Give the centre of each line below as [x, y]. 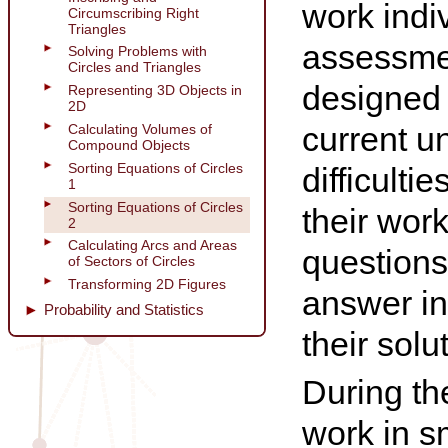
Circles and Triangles [134, 67]
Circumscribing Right [133, 12]
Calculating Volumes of [140, 128]
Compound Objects [129, 144]
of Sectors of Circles [131, 261]
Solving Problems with [137, 51]
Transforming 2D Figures [147, 284]
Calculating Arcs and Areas [152, 245]
